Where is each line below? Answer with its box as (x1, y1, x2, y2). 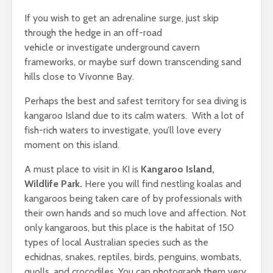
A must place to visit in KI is (24, 163, 141, 175)
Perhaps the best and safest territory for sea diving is (24, 95, 247, 107)
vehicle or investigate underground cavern (24, 41, 200, 54)
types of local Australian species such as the (24, 236, 208, 249)
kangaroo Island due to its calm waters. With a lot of (24, 110, 244, 122)
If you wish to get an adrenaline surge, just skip (24, 12, 219, 24)
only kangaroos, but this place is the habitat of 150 (24, 222, 234, 234)
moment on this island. (24, 139, 119, 151)
